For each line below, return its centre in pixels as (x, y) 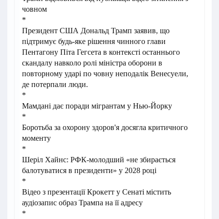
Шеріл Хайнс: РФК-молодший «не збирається (99, 160)
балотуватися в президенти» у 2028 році (89, 171)
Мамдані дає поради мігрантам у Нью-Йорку (97, 106)
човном (34, 9)
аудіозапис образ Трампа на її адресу (82, 203)
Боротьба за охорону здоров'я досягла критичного (105, 128)
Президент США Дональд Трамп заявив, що (96, 31)
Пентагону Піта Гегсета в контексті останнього (101, 52)
